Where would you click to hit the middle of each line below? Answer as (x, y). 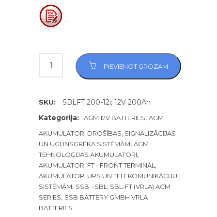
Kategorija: (59, 117)
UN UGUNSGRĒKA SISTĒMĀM (85, 144)
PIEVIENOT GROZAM (136, 66)
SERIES (50, 197)
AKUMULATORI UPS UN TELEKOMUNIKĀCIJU (108, 176)
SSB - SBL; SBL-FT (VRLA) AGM (123, 186)
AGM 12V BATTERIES (115, 117)
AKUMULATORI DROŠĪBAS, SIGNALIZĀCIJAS (107, 133)
